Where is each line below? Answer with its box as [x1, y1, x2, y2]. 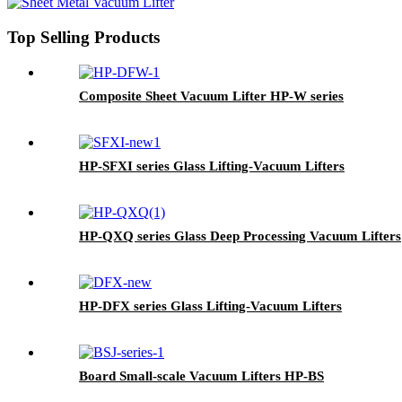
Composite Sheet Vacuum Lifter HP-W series [79, 88, 344, 103]
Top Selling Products [7, 27, 160, 47]
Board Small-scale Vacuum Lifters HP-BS [79, 368, 324, 383]
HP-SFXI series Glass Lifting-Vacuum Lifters [79, 158, 345, 173]
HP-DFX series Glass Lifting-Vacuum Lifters [79, 298, 342, 313]
